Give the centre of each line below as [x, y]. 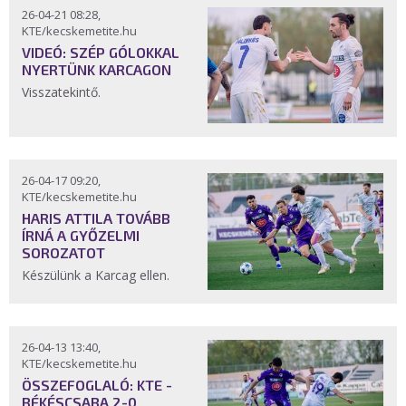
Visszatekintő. [63, 92]
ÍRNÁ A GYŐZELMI [81, 236]
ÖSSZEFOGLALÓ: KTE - [97, 384]
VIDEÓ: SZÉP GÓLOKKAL [101, 52]
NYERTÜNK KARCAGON [97, 69]
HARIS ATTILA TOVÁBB [96, 218]
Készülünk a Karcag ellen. [97, 275]
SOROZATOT [63, 253]
